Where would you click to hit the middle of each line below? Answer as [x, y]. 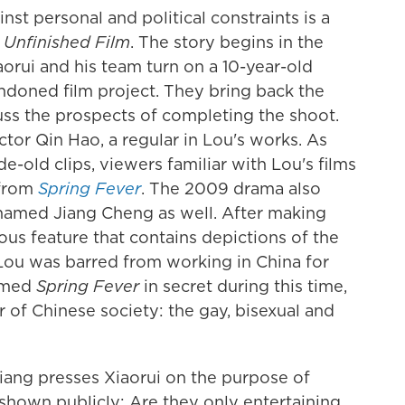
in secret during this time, [243, 287]
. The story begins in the [227, 42]
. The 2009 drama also [231, 189]
